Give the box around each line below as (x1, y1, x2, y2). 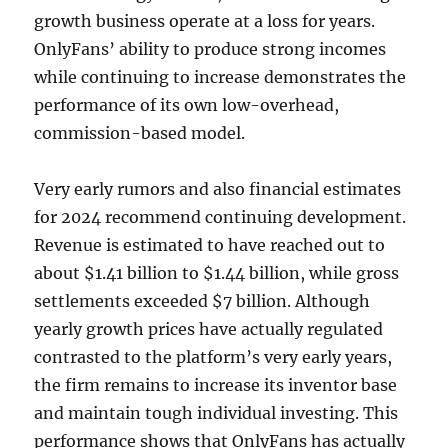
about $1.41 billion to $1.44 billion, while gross (34, 263, 400, 283)
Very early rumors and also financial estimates (34, 179, 402, 199)
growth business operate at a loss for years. (34, 11, 376, 31)
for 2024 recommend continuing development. (34, 207, 407, 227)
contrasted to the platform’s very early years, (34, 347, 393, 367)
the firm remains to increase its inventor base (34, 375, 398, 395)
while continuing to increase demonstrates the (34, 67, 407, 87)
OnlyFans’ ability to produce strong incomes (34, 39, 387, 59)
